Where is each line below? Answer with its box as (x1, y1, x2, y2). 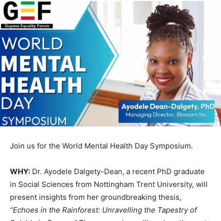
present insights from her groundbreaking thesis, (10, 192, 182, 202)
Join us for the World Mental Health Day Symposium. (10, 141, 193, 151)
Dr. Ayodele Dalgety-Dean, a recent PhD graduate (30, 167, 205, 177)
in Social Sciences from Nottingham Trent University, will (10, 180, 208, 189)
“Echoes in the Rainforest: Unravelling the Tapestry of (10, 205, 197, 215)
